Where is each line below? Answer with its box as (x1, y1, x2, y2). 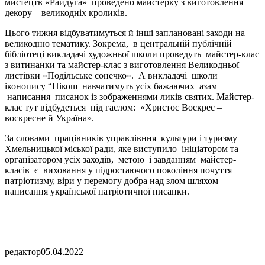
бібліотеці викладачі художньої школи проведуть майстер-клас (5, 49, 259, 59)
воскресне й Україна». (5, 112, 94, 123)
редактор (5, 246, 41, 257)
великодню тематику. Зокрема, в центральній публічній (5, 38, 232, 49)
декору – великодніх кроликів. (5, 7, 127, 18)
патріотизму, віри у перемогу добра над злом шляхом (5, 175, 218, 186)
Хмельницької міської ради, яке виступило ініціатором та (5, 143, 238, 154)
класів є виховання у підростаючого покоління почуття (5, 164, 232, 175)
